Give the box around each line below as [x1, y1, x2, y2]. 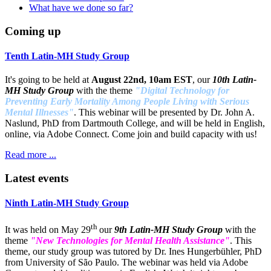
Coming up [5, 24, 61, 38]
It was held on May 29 [5, 224, 91, 235]
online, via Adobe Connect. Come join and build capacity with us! [5, 129, 257, 140]
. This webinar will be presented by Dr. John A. [74, 107, 255, 118]
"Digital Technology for [135, 85, 229, 96]
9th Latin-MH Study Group [114, 224, 223, 235]
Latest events [5, 172, 68, 185]
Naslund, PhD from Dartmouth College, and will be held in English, [5, 118, 265, 129]
